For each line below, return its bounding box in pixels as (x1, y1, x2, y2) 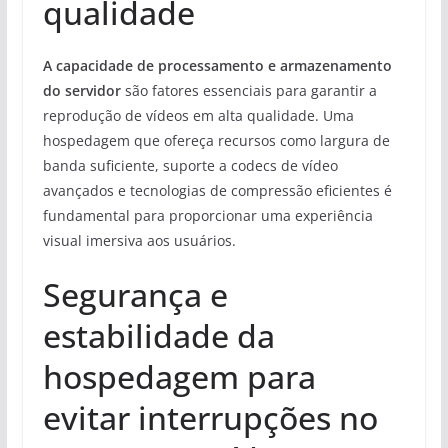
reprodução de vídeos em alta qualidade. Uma (42, 105, 354, 125)
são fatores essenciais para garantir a (120, 80, 377, 100)
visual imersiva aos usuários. (42, 230, 236, 250)
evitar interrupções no (42, 395, 378, 439)
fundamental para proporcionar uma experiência (42, 205, 373, 225)
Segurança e (42, 272, 228, 316)
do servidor (42, 80, 121, 100)
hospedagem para (42, 354, 316, 398)
